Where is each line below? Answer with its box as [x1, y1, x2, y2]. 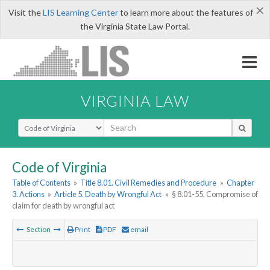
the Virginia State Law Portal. [80, 21, 190, 31]
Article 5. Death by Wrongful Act [54, 189, 162, 199]
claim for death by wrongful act [12, 201, 115, 211]
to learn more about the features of [118, 7, 253, 17]
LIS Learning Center [42, 7, 118, 17]
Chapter [226, 178, 254, 188]
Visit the [8, 7, 43, 17]
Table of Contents [12, 178, 71, 188]
